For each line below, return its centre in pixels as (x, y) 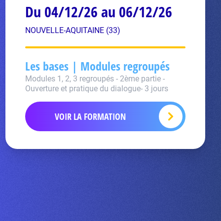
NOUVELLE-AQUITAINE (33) (73, 30)
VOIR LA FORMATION (91, 116)
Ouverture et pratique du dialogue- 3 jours (96, 89)
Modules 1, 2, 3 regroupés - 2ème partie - (95, 79)
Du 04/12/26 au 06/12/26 (98, 12)
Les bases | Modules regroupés (97, 66)
